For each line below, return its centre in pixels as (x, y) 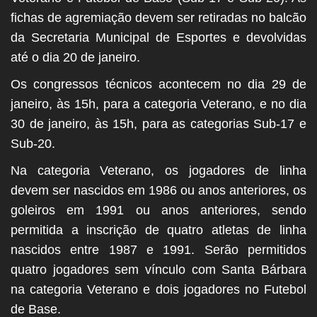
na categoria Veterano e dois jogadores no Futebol (158, 290)
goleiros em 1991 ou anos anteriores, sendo (158, 211)
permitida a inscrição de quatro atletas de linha (158, 230)
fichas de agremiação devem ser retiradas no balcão (158, 18)
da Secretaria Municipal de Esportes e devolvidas (158, 38)
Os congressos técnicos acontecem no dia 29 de (158, 85)
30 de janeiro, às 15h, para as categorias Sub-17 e (158, 124)
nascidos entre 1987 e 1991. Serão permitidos (158, 250)
